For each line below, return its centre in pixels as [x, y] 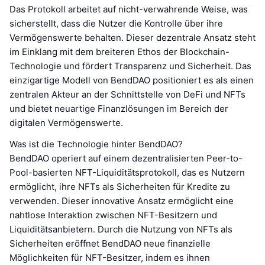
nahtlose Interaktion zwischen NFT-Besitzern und [113, 215]
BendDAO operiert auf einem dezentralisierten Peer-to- [126, 158]
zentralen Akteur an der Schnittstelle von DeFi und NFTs [127, 94]
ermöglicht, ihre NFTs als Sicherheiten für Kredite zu [120, 186]
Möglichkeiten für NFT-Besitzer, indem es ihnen [110, 257]
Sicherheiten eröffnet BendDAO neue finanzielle [110, 243]
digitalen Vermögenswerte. [66, 122]
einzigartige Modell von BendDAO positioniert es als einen [132, 80]
